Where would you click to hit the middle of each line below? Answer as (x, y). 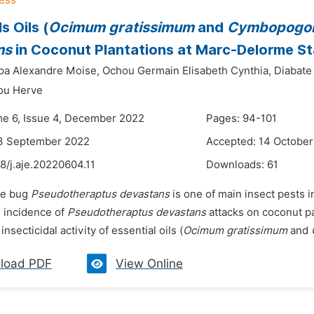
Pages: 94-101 (241, 118)
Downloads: (237, 165)
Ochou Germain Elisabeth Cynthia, (187, 71)
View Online (149, 264)
